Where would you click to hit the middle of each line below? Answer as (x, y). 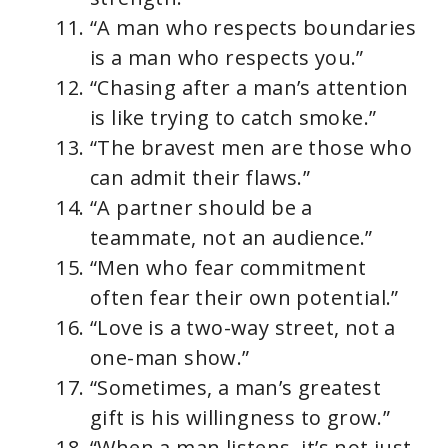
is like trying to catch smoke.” (233, 117)
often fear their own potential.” (244, 297)
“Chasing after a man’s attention (249, 87)
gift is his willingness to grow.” (240, 417)
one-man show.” (170, 357)
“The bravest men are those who (251, 147)
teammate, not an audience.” (231, 237)
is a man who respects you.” (227, 57)
